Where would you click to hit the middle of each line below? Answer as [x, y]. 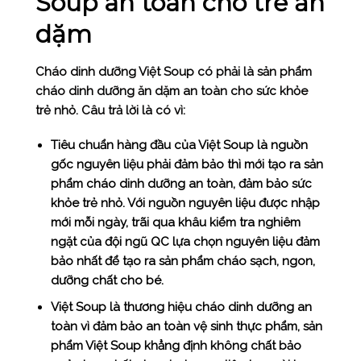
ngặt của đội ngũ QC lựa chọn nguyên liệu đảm [186, 242]
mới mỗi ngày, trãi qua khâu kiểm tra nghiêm [176, 223]
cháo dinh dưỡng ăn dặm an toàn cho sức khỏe [171, 91]
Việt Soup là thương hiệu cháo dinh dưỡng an [182, 307]
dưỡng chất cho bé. [108, 281]
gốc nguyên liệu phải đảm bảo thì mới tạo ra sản [187, 165]
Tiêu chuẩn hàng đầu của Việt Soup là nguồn [180, 145]
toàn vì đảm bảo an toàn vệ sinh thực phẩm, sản [187, 327]
